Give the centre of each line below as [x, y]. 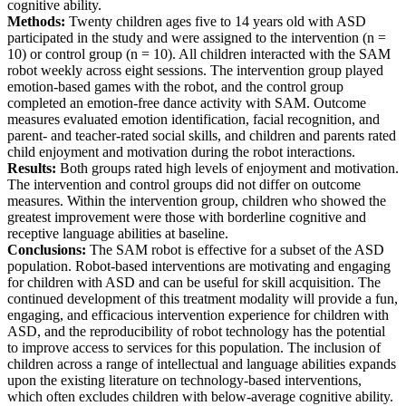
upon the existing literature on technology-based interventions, [184, 381]
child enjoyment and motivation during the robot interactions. [181, 152]
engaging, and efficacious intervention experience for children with [198, 315]
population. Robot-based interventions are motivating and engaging [199, 266]
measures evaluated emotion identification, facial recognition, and [193, 120]
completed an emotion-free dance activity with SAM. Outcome [187, 103]
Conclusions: [47, 250]
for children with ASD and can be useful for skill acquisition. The [194, 283]
